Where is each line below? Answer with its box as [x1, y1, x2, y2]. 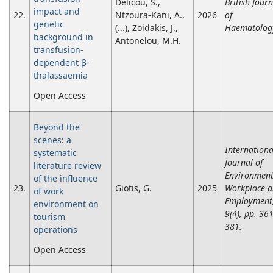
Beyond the [34, 121, 80, 133]
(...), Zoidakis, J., [115, 22, 178, 34]
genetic [34, 18, 64, 30]
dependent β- [34, 57, 90, 69]
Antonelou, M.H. [115, 35, 181, 47]
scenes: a [34, 134, 71, 146]
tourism [34, 211, 65, 223]
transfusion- [34, 44, 83, 56]
